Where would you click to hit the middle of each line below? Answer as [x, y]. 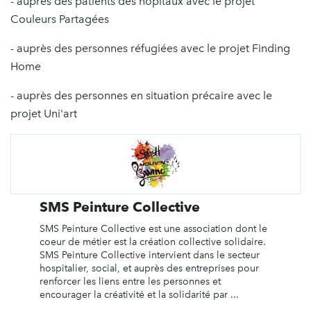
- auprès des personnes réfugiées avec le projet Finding [150, 48]
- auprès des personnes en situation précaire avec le [141, 95]
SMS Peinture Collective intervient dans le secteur [149, 255]
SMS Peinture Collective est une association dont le [153, 228]
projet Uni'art [45, 113]
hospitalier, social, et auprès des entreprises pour [149, 268]
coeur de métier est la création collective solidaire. [152, 242]
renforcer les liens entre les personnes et [130, 281]
